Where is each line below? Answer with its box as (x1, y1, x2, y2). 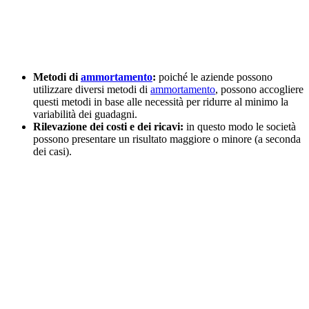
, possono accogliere (215, 83, 303, 96)
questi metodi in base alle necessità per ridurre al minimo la (33, 96, 288, 108)
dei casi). (33, 146, 72, 158)
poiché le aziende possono (156, 71, 272, 83)
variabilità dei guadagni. (33, 108, 137, 121)
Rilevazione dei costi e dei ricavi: (33, 121, 183, 133)
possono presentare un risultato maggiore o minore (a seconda (33, 133, 301, 146)
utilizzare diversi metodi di (33, 83, 150, 96)
